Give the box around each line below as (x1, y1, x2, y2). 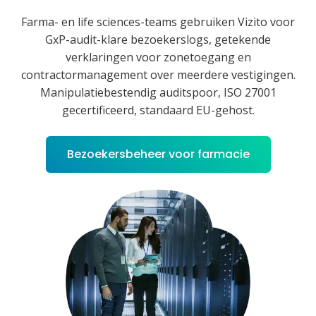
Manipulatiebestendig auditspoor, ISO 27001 (39, 84, 276, 100)
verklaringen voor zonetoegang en (65, 49, 251, 65)
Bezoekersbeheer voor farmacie (66, 145, 250, 162)
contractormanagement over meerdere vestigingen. (20, 66, 296, 83)
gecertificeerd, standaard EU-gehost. (61, 102, 255, 118)
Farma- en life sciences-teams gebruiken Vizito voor (21, 13, 295, 30)
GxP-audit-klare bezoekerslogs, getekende (45, 31, 271, 47)
